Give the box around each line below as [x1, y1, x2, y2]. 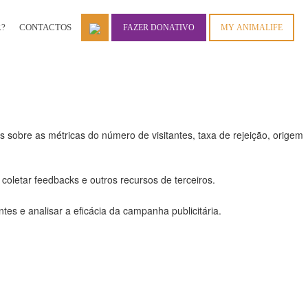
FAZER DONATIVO [123, 22, 195, 32]
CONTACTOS [19, 21, 71, 32]
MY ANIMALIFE [221, 22, 283, 32]
